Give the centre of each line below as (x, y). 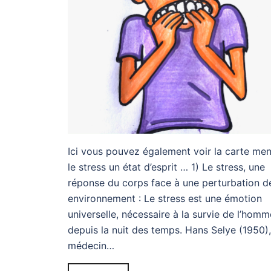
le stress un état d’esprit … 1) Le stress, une (166, 167)
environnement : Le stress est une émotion (165, 199)
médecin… (91, 246)
